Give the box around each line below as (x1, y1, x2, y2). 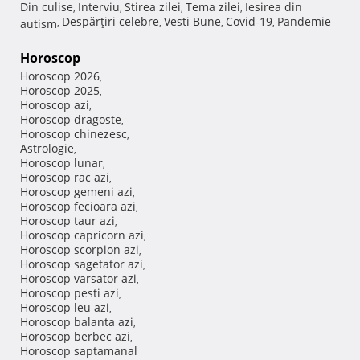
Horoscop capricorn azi (20, 227, 144, 243)
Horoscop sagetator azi (20, 256, 143, 272)
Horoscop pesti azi (20, 285, 119, 301)
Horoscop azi (20, 97, 89, 113)
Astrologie (20, 141, 74, 157)
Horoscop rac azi (20, 170, 109, 186)
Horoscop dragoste (20, 112, 121, 128)
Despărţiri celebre (62, 14, 159, 30)
